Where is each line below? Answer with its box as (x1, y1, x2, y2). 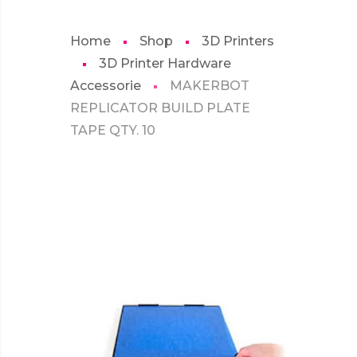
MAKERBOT (170, 78, 249, 93)
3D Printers (202, 33, 274, 49)
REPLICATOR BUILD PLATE (70, 100, 250, 116)
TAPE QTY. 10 (70, 123, 155, 138)
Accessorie (70, 78, 141, 93)
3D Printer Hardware (99, 56, 231, 71)
